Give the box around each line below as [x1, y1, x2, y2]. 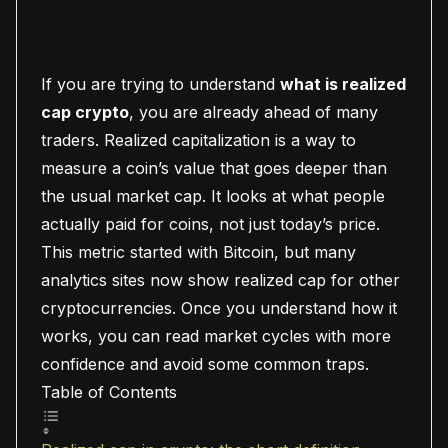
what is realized [280, 74, 406, 94]
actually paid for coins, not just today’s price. [41, 214, 380, 234]
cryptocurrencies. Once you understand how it [41, 298, 397, 318]
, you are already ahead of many [129, 102, 378, 122]
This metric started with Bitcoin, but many [41, 242, 356, 262]
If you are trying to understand [41, 74, 280, 94]
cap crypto [41, 102, 129, 122]
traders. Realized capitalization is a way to [41, 130, 356, 150]
